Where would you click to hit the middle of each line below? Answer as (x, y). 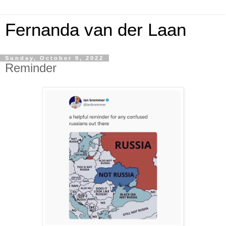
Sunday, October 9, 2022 (54, 58)
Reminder (31, 68)
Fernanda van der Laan (96, 30)
